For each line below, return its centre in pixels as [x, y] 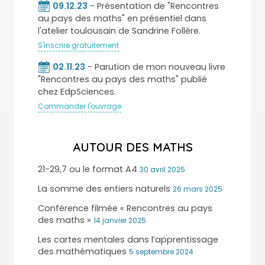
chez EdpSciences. [77, 91]
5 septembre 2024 [161, 251]
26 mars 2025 [198, 189]
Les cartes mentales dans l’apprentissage [128, 239]
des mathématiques [82, 251]
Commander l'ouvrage [80, 106]
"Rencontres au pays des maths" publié [122, 79]
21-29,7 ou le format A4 [88, 169]
